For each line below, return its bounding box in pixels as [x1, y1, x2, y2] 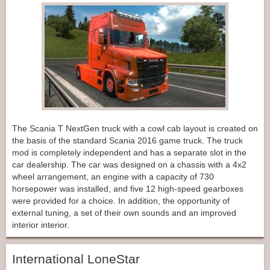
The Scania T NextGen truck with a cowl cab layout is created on [12, 123, 258, 133]
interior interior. [12, 219, 69, 230]
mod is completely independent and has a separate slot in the [12, 147, 246, 157]
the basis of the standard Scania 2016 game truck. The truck [12, 135, 243, 145]
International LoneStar [12, 251, 140, 266]
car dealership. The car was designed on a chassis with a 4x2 [12, 159, 246, 169]
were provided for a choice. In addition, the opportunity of [12, 195, 230, 206]
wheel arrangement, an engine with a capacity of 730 [12, 171, 214, 181]
